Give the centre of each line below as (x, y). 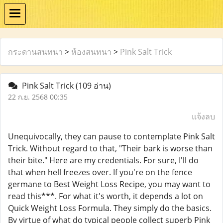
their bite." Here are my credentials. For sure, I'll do (103, 160)
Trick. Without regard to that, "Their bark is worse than (110, 148)
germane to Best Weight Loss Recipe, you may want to (109, 184)
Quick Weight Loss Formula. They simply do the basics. (110, 208)
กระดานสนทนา (35, 52)
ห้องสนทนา (91, 52)
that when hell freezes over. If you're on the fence (100, 172)
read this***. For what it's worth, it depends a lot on (106, 196)
